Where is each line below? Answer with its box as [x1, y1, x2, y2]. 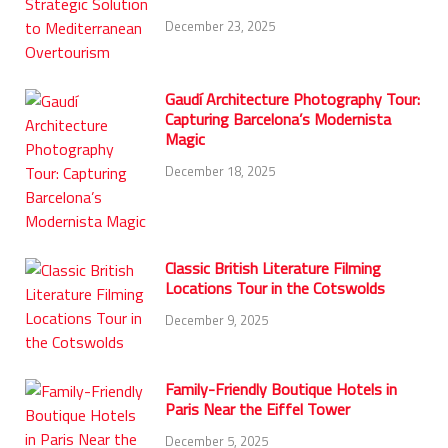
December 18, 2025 [165, 160, 275, 181]
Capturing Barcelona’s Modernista [165, 107, 391, 132]
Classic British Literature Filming [165, 256, 381, 281]
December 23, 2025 [165, 15, 275, 36]
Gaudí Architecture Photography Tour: [165, 87, 420, 112]
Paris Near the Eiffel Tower [165, 397, 350, 422]
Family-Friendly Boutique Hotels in [165, 377, 397, 402]
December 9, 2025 [165, 309, 268, 330]
